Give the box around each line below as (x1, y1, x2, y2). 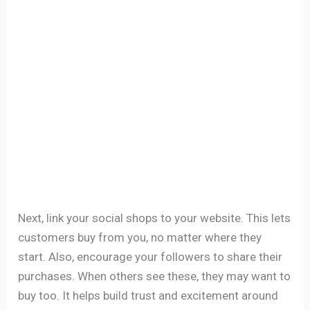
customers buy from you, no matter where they (18, 230, 262, 245)
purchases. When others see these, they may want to (18, 269, 291, 284)
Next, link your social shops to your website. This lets (18, 211, 291, 226)
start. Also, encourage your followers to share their (18, 250, 283, 264)
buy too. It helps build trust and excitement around (18, 289, 279, 303)
